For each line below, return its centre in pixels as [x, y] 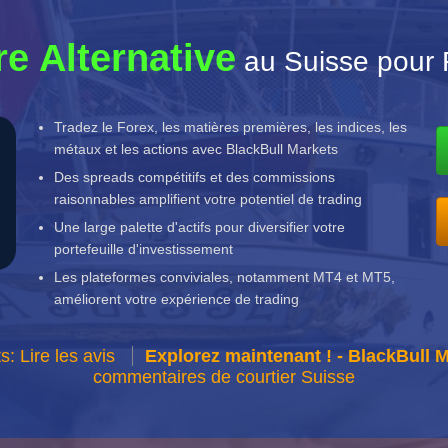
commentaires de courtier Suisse [224, 376]
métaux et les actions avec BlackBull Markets [196, 148]
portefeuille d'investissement [144, 248]
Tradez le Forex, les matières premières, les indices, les [231, 126]
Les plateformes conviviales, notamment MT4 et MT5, [225, 276]
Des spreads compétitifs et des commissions [195, 176]
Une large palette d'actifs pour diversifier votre [200, 226]
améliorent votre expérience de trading [177, 298]
